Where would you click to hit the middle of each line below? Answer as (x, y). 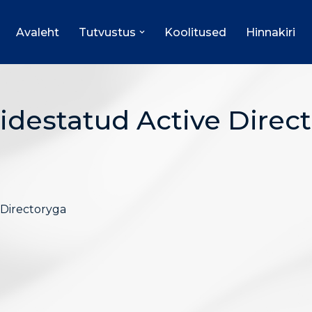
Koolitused (195, 32)
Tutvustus (107, 32)
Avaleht (37, 32)
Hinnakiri (270, 32)
